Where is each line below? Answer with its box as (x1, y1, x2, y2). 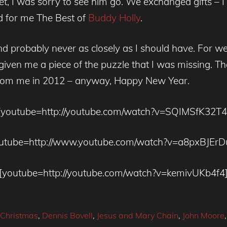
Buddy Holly (88, 11, 140, 24)
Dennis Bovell (42, 210, 93, 220)
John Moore (182, 210, 224, 220)
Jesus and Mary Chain (96, 210, 178, 220)
